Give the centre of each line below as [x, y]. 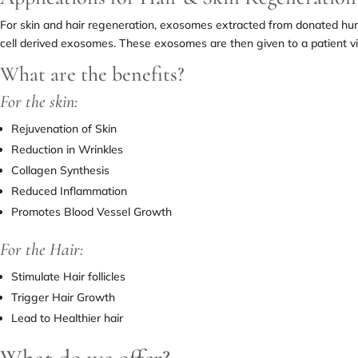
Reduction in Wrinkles [67, 149]
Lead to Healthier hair [67, 318]
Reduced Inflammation [69, 191]
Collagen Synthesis [60, 170]
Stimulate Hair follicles [68, 276]
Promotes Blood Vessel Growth [91, 211]
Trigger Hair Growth [63, 297]
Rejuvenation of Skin [64, 128]
